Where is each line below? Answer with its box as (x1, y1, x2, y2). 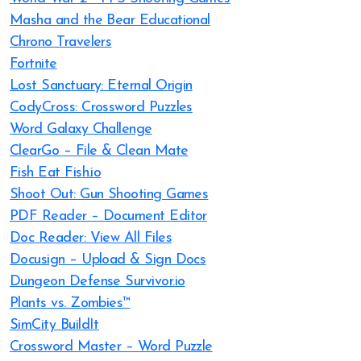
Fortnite (10, 56, 57, 72)
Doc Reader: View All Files (10, 230, 172, 246)
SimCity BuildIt (10, 317, 99, 333)
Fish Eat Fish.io (10, 165, 102, 180)
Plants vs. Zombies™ (10, 296, 131, 311)
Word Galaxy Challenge (10, 122, 152, 137)
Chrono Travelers (10, 35, 112, 50)
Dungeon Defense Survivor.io (10, 274, 185, 289)
